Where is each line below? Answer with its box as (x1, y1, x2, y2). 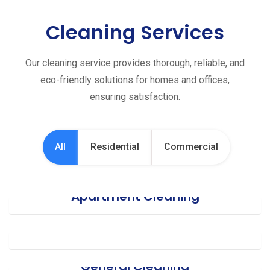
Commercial (163, 141, 218, 152)
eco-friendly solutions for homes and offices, (40, 74, 230, 86)
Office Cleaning (87, 209, 183, 225)
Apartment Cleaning (71, 188, 199, 205)
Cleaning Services (46, 19, 224, 46)
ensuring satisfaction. (90, 91, 180, 102)
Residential (90, 141, 139, 152)
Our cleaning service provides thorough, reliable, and (25, 57, 245, 69)
